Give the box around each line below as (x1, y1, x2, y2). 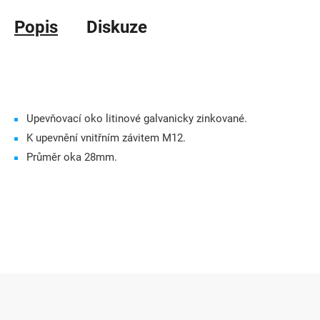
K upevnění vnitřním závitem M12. (26, 131, 186, 144)
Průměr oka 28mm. (26, 150, 117, 164)
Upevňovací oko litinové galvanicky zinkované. (26, 111, 247, 125)
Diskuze (86, 16, 147, 37)
